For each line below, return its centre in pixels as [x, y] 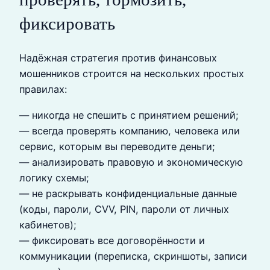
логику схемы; [54, 177]
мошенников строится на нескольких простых [132, 74]
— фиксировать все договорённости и [112, 240]
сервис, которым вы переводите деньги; [117, 146]
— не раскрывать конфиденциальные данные [128, 193]
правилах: [43, 89]
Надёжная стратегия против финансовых [118, 58]
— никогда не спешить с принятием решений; [129, 115]
